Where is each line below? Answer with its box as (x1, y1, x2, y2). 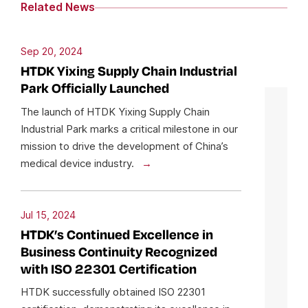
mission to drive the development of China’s (21, 139, 228, 153)
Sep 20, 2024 (21, 45, 82, 58)
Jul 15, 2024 (21, 208, 76, 221)
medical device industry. (21, 156, 137, 170)
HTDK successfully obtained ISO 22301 (21, 285, 206, 299)
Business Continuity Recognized (21, 245, 217, 260)
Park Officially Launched (21, 82, 169, 97)
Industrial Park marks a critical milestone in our (21, 122, 238, 135)
